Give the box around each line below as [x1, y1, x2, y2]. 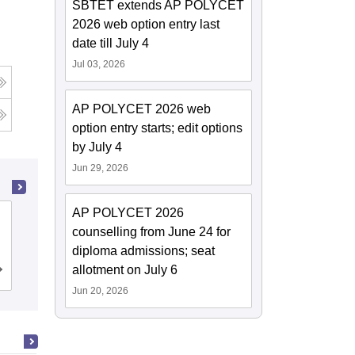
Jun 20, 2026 [72, 285, 129, 297]
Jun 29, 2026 [72, 162, 129, 174]
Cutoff [48, 266, 75, 279]
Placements [167, 266, 222, 279]
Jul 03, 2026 [72, 59, 126, 71]
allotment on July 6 [72, 263, 178, 277]
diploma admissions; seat [72, 244, 216, 258]
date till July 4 [72, 36, 150, 51]
